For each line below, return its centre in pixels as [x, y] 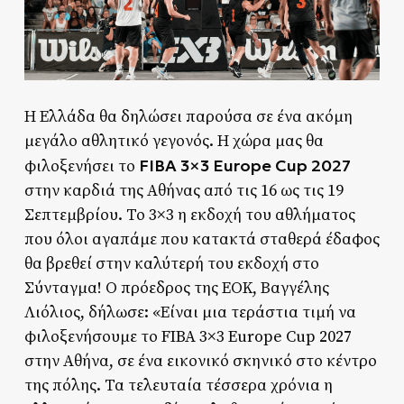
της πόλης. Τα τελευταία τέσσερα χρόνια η [178, 385]
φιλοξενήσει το [81, 166]
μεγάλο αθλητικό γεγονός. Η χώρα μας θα [174, 141]
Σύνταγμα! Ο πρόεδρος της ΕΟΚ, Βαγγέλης [176, 288]
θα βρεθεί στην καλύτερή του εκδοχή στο [171, 263]
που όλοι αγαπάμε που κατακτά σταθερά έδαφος [202, 239]
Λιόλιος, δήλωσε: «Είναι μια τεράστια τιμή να [190, 312]
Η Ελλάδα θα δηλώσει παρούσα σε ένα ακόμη [188, 116]
